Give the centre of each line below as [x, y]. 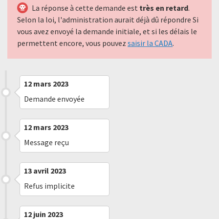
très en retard [164, 8]
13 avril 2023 [45, 171]
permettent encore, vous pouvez [72, 43]
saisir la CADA [150, 43]
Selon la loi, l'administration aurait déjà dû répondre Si [108, 20]
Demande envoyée [54, 99]
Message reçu [46, 142]
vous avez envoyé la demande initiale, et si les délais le [107, 31]
